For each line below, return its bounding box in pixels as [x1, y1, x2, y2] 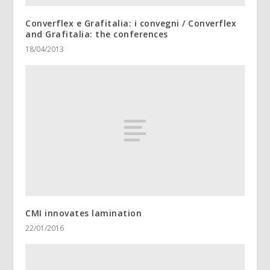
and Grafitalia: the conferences [25, 28, 168, 40]
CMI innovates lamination [25, 207, 142, 219]
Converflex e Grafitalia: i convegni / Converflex [25, 17, 237, 29]
